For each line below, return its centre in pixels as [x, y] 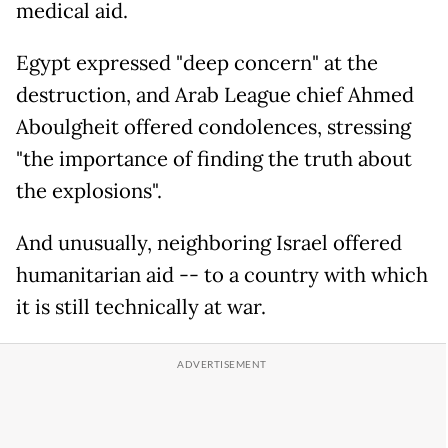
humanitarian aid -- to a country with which [222, 275]
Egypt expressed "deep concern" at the [197, 63]
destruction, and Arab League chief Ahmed [215, 95]
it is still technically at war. [141, 307]
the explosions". [89, 191]
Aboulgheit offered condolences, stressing [213, 127]
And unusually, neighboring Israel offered [209, 243]
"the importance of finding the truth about [214, 159]
